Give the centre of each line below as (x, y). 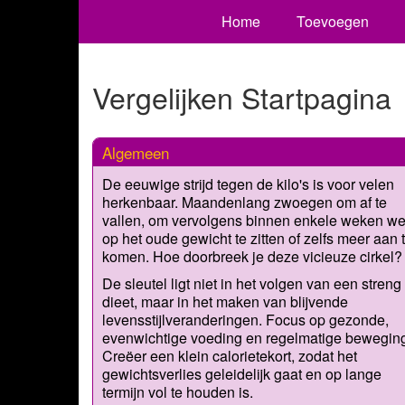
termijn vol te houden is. (178, 391)
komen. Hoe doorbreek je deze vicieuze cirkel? (252, 256)
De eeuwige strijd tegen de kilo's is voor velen (248, 184)
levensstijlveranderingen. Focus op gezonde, (245, 319)
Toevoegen (332, 21)
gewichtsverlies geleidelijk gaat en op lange (242, 373)
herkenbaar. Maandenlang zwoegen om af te (245, 202)
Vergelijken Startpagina (242, 97)
